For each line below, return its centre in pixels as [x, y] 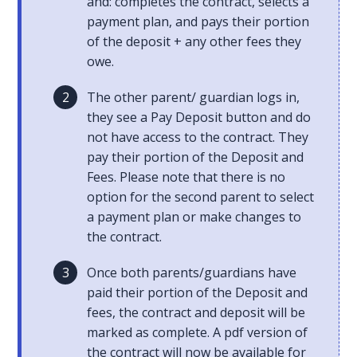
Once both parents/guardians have [192, 273]
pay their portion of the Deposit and [196, 157]
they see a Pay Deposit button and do [199, 118]
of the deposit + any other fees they [194, 42]
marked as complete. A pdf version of [198, 333]
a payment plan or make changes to [194, 217]
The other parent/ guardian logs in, [194, 98]
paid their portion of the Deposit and [198, 293]
